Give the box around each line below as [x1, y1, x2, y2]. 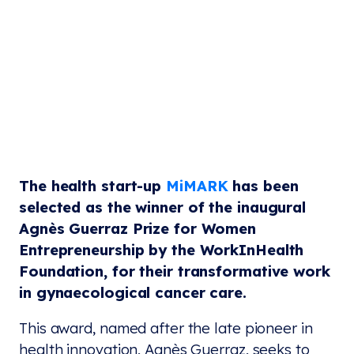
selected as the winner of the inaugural [19, 197, 307, 217]
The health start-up [19, 175, 166, 195]
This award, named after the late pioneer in [19, 318, 313, 338]
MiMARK [166, 175, 228, 195]
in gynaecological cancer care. [19, 282, 247, 302]
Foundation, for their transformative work [19, 261, 330, 281]
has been [228, 175, 299, 195]
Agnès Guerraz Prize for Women [19, 218, 257, 238]
